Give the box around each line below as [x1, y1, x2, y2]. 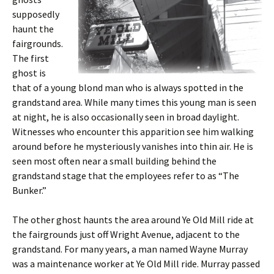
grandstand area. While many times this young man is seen [12, 96, 256, 108]
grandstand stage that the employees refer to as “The [12, 169, 239, 182]
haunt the [12, 23, 54, 35]
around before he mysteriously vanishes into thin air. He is [12, 140, 253, 152]
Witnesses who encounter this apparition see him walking [12, 125, 254, 138]
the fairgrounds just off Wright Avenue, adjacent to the [12, 228, 240, 240]
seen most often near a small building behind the [12, 155, 217, 167]
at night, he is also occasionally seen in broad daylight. [12, 111, 239, 123]
